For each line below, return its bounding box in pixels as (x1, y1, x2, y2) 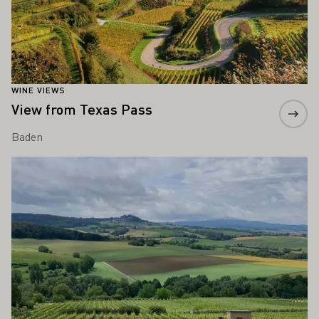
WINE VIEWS (11, 85, 66, 96)
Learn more (11, 157, 68, 172)
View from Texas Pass (11, 100, 152, 119)
